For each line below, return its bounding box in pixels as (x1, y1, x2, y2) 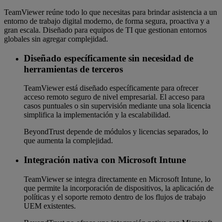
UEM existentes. (24, 201, 76, 210)
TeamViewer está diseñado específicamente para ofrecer (24, 84, 198, 93)
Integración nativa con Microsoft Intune (24, 155, 186, 166)
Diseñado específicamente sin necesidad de (24, 53, 193, 63)
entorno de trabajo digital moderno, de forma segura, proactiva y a (4, 17, 210, 26)
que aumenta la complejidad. (24, 136, 113, 145)
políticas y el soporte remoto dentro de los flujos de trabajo (24, 192, 206, 201)
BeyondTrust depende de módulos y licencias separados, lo (24, 127, 208, 136)
